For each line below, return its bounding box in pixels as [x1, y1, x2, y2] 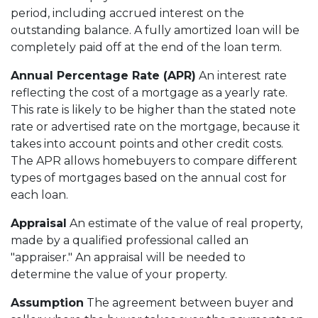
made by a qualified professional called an [11, 233, 248, 247]
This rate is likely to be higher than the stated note [11, 102, 296, 116]
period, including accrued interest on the [11, 6, 244, 20]
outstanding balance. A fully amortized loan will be [11, 23, 300, 37]
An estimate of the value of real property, [67, 216, 302, 230]
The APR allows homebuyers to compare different [11, 153, 297, 168]
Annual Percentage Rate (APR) [11, 68, 196, 82]
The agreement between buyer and [84, 295, 294, 309]
